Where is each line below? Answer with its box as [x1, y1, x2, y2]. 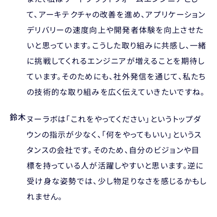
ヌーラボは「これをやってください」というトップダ [27, 113, 201, 124]
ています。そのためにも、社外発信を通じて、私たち [27, 70, 206, 82]
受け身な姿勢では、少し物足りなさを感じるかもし [27, 175, 207, 186]
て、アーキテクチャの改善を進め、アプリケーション [27, 8, 206, 20]
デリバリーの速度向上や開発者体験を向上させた [27, 24, 204, 35]
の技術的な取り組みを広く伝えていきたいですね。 [27, 86, 205, 97]
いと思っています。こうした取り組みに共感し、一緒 [27, 39, 207, 51]
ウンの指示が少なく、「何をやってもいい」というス [27, 128, 202, 140]
